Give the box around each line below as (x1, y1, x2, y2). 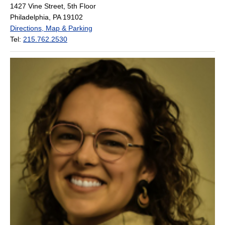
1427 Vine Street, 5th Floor (10, 2, 96, 11)
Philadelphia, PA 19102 (10, 13, 83, 22)
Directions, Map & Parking (10, 24, 92, 33)
